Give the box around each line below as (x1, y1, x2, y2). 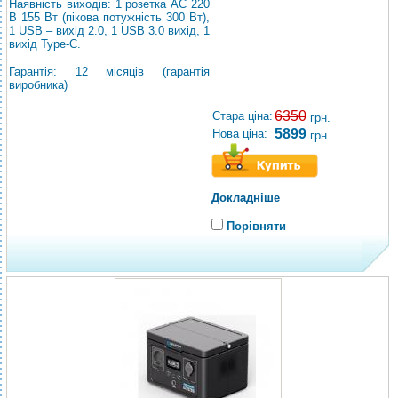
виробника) (9, 78, 68, 92)
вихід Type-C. (9, 37, 81, 51)
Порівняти (227, 219, 286, 233)
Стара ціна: (212, 109, 273, 123)
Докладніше (211, 191, 280, 204)
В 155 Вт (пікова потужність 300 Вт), (9, 11, 210, 24)
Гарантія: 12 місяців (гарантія (9, 65, 210, 78)
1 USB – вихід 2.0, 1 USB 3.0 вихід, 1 (9, 24, 210, 37)
